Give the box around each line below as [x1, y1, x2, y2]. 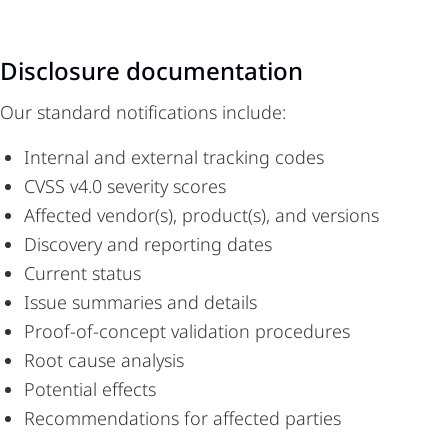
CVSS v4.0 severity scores [24, 174, 226, 198]
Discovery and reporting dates [24, 232, 272, 256]
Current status [24, 261, 141, 285]
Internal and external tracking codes [24, 145, 324, 169]
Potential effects [24, 377, 156, 401]
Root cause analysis [24, 348, 184, 372]
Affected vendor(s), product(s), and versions [24, 203, 379, 227]
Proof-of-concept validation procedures [24, 319, 350, 343]
